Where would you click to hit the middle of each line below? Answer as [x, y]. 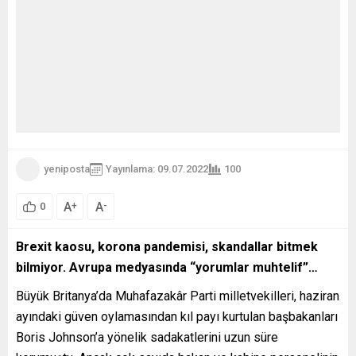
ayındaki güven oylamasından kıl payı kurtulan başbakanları [177, 316]
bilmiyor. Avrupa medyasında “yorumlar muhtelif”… [167, 267]
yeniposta [67, 169]
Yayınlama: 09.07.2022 [157, 169]
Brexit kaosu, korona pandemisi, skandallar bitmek [167, 246]
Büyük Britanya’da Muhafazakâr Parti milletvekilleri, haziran [178, 296]
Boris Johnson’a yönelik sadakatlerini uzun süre [147, 337]
